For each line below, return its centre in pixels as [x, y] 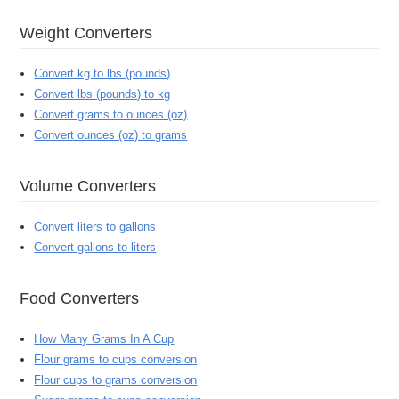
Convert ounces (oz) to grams [111, 135]
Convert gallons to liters [95, 248]
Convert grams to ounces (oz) [111, 115]
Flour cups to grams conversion [116, 380]
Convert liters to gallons [95, 227]
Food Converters [85, 298]
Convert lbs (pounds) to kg [102, 94]
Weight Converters [94, 33]
